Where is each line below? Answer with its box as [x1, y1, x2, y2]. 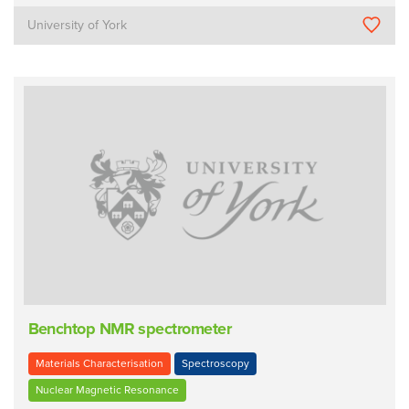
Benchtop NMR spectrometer [27, 319, 231, 340]
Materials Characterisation [35, 357, 163, 371]
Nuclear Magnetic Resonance [35, 383, 179, 397]
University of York [27, 16, 128, 33]
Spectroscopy [181, 357, 249, 371]
